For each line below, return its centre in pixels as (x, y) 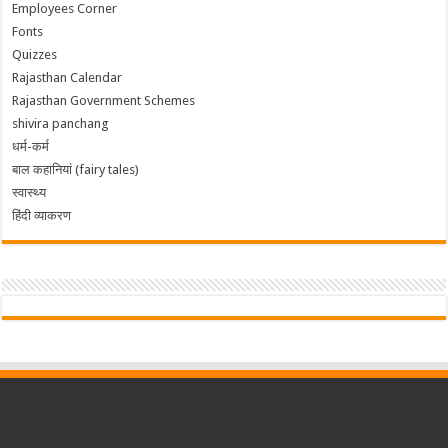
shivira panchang (61, 124)
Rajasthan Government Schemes (104, 101)
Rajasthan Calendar (67, 78)
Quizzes (35, 55)
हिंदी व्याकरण (42, 216)
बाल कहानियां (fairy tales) (76, 170)
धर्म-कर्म (31, 147)
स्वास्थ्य (29, 193)
